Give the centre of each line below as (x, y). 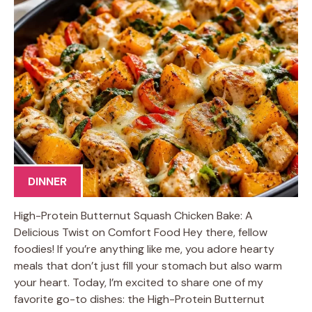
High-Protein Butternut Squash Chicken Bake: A (133, 216)
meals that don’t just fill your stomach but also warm (148, 266)
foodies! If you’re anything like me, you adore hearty (144, 249)
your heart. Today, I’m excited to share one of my (139, 282)
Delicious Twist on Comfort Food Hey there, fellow (141, 232)
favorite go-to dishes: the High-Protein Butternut (139, 299)
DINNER (47, 181)
